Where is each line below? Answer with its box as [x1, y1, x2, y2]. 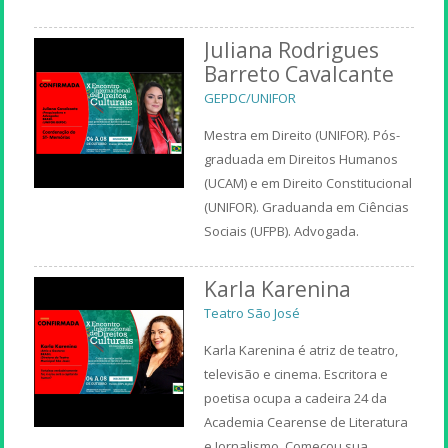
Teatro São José [204, 303, 301, 322]
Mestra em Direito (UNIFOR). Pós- [204, 125, 401, 144]
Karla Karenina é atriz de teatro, [204, 340, 399, 359]
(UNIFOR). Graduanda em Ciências [204, 197, 410, 216]
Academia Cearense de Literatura [204, 412, 409, 431]
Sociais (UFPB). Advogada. [204, 221, 360, 240]
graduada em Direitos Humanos [204, 149, 399, 168]
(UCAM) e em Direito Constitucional [204, 173, 413, 192]
